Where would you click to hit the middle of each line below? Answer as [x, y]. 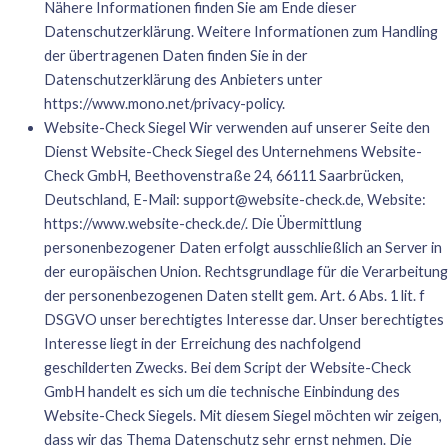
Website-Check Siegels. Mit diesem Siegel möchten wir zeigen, [242, 416]
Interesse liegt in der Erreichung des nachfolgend [202, 344]
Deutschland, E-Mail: [113, 200]
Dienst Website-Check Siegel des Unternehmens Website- [232, 152]
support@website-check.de [271, 200]
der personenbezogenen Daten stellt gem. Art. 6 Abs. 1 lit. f [234, 296]
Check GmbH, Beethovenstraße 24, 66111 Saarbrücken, [223, 176]
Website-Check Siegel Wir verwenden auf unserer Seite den [236, 128]
